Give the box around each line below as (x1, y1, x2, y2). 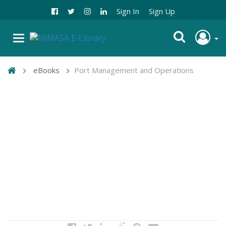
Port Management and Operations (74, 65, 194, 76)
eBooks (33, 65, 60, 76)
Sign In (116, 6, 139, 17)
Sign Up (148, 6, 175, 17)
